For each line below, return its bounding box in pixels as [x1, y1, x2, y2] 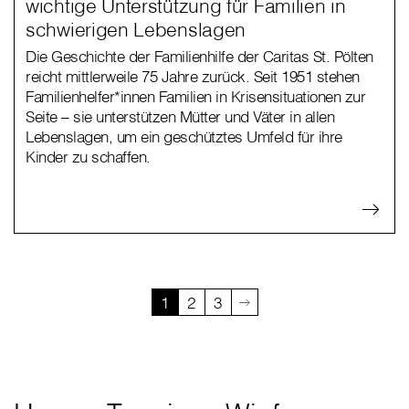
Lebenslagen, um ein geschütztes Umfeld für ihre [26, 127, 342, 147]
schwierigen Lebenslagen [26, 17, 246, 42]
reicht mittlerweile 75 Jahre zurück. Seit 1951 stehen [26, 67, 360, 87]
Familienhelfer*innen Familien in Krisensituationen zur [26, 87, 365, 107]
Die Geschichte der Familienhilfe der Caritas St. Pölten [26, 47, 373, 67]
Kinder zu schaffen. [26, 147, 151, 167]
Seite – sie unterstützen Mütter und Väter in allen [26, 107, 334, 127]
